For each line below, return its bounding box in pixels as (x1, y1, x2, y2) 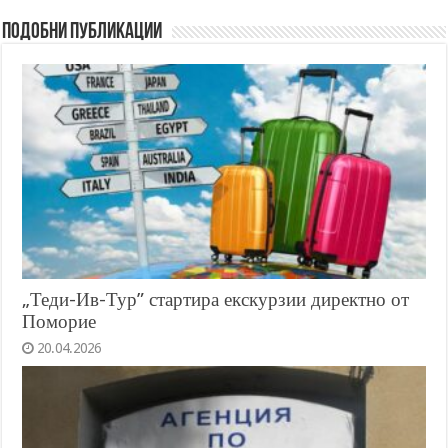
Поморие (22, 310, 97, 332)
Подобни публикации (2, 20, 163, 44)
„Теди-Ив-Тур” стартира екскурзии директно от (22, 288, 410, 310)
